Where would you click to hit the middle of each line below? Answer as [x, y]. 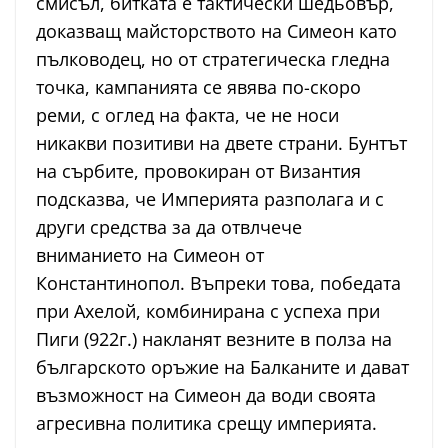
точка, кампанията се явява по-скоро [198, 87]
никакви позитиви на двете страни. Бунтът [221, 143]
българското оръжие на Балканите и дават [222, 367]
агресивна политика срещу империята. [206, 423]
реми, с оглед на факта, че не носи [187, 115]
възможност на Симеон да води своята [206, 395]
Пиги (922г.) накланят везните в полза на [214, 339]
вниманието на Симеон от [150, 255]
